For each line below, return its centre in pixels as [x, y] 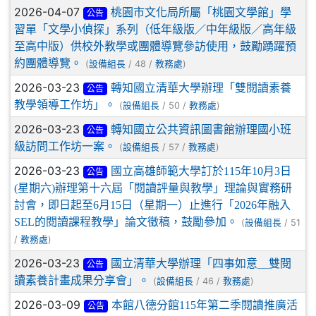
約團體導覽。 [48, 62]
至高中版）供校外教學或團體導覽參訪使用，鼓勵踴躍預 [155, 45]
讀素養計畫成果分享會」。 [82, 280]
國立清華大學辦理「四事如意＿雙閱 [201, 263]
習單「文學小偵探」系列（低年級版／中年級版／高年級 [155, 29]
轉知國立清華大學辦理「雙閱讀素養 [201, 87]
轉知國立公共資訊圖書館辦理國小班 [201, 129]
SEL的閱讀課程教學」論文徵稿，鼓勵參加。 [126, 221]
